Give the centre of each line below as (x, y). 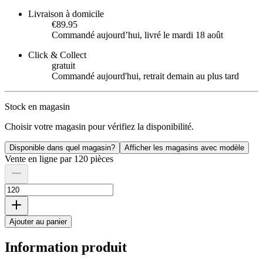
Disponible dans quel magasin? (62, 148)
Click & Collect (57, 55)
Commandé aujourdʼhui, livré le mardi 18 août (137, 35)
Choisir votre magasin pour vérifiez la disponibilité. (99, 127)
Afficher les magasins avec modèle (184, 148)
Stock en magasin (37, 107)
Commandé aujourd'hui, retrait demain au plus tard (145, 76)
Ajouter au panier (38, 222)
